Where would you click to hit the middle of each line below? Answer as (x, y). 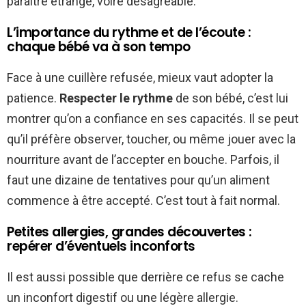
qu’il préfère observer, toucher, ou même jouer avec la (151, 139)
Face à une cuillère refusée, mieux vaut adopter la (140, 78)
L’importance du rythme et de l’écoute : (129, 33)
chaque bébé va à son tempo (99, 47)
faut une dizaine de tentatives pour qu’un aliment (138, 180)
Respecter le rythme (116, 98)
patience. (33, 98)
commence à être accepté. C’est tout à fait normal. (143, 201)
